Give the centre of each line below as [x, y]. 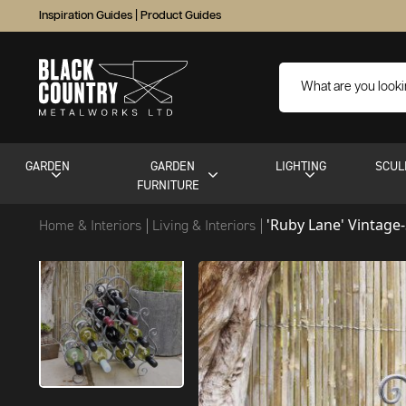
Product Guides [181, 16]
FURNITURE [168, 185]
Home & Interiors [92, 225]
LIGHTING [300, 166]
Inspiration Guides [86, 16]
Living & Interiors [206, 225]
